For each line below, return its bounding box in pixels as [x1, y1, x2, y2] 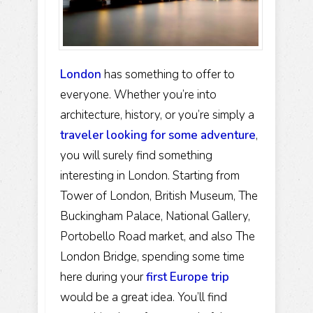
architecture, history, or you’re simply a [60, 106, 254, 123]
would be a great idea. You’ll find [60, 289, 227, 305]
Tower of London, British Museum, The [60, 187, 258, 204]
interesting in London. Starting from [60, 167, 240, 184]
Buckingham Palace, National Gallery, [60, 208, 250, 224]
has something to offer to [101, 66, 235, 82]
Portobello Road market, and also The [60, 228, 255, 245]
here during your [60, 268, 146, 285]
